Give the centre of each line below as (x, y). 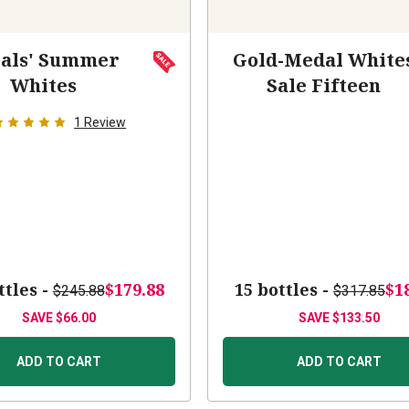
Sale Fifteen (324, 86)
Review (105, 123)
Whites (44, 86)
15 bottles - (283, 290)
